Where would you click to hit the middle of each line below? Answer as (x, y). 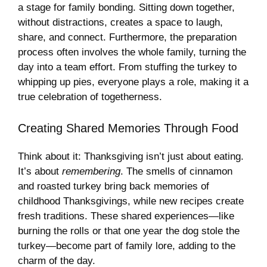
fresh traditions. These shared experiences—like (126, 216)
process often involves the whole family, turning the (132, 52)
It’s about (40, 172)
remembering (91, 172)
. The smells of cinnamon (176, 172)
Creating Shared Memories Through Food (128, 128)
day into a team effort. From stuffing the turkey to (127, 67)
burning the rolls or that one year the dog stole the (129, 231)
